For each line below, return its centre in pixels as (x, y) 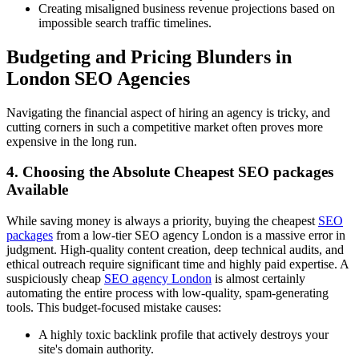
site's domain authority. (96, 349)
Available (37, 190)
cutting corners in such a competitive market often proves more (165, 127)
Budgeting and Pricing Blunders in (149, 56)
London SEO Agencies (98, 78)
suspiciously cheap (55, 279)
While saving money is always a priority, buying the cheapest (162, 221)
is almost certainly (258, 279)
